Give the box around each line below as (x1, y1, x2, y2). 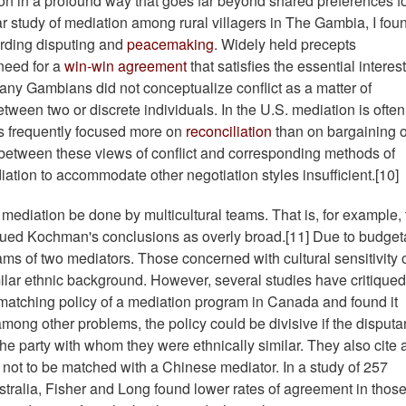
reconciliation (186, 121, 272, 142)
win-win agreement (64, 55, 187, 77)
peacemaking (127, 34, 214, 55)
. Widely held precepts (214, 34, 356, 55)
